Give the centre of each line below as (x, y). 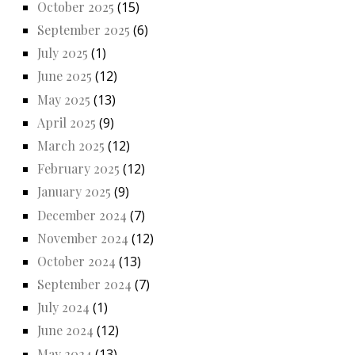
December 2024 (82, 215)
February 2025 (78, 169)
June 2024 (65, 330)
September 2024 (84, 284)
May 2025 (64, 99)
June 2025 (65, 76)
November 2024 (83, 238)
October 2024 (76, 261)
